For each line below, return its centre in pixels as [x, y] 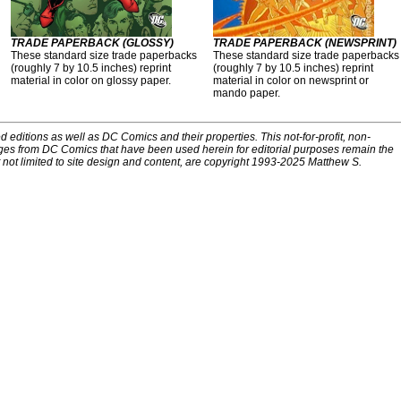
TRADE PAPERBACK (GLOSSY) [92, 43]
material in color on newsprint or [291, 81]
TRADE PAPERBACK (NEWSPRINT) [305, 43]
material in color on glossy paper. [91, 81]
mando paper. [247, 93]
